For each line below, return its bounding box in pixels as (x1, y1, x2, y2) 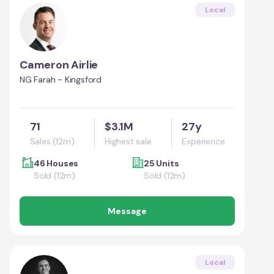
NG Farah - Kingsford (20, 73, 102, 85)
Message (108, 205, 147, 217)
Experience (182, 135, 225, 147)
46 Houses (34, 157, 79, 169)
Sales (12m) (29, 135, 75, 147)
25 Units (144, 157, 179, 169)
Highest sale (105, 135, 152, 147)
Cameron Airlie (20, 57, 98, 72)
